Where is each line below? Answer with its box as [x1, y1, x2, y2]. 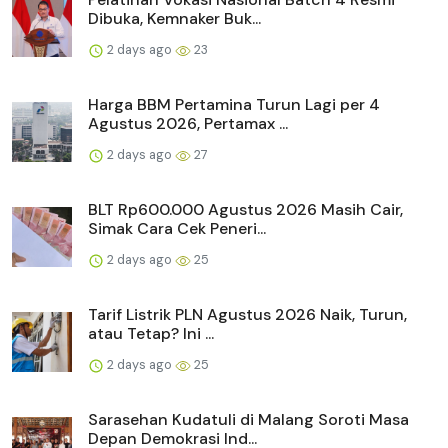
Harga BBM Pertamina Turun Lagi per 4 [88, 94, 380, 116]
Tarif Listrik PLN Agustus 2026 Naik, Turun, [88, 304, 407, 326]
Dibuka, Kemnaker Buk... [88, 8, 261, 30]
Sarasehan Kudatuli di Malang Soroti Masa [88, 409, 409, 431]
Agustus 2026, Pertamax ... [88, 113, 288, 135]
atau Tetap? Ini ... [88, 323, 214, 345]
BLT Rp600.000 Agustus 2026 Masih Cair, [88, 199, 403, 221]
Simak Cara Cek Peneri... [88, 218, 266, 240]
